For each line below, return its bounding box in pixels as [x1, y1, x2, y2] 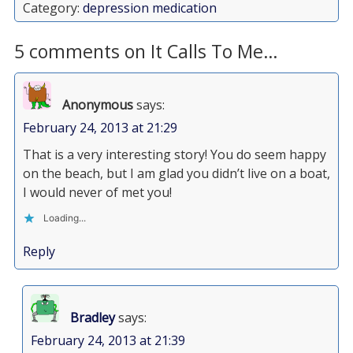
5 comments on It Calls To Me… [13, 39, 278, 64]
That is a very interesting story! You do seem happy [22, 146, 326, 163]
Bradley [69, 309, 115, 326]
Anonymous [61, 96, 133, 113]
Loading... [43, 212, 86, 224]
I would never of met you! [22, 184, 172, 201]
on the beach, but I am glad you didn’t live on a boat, [22, 165, 330, 182]
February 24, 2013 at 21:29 [22, 119, 177, 136]
